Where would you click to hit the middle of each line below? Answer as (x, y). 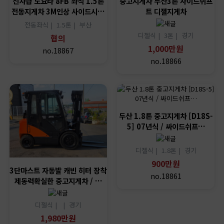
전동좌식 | (41, 25)
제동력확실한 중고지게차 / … (58, 180)
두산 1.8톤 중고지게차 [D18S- (166, 116)
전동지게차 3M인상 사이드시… (58, 11)
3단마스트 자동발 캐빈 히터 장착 (58, 170)
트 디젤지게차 (166, 11)
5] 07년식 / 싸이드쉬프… (166, 126)
